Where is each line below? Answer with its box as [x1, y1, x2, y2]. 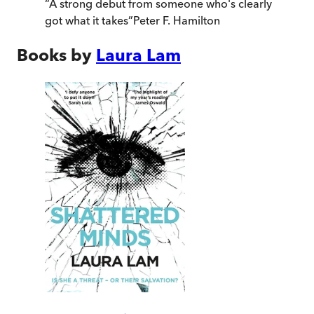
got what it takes [45, 13, 128, 28]
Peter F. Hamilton [133, 13, 220, 28]
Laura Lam [96, 45, 181, 66]
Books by [17, 45, 92, 66]
